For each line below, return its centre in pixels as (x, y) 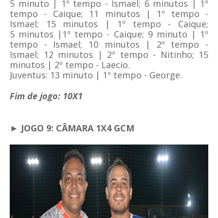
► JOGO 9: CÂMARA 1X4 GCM (73, 128)
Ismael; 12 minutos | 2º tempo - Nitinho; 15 (109, 55)
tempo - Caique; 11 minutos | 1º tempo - (109, 14)
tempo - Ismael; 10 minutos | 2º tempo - (109, 45)
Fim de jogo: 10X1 (46, 96)
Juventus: (30, 75)
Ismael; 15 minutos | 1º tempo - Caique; (109, 24)
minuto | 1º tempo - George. (121, 75)
